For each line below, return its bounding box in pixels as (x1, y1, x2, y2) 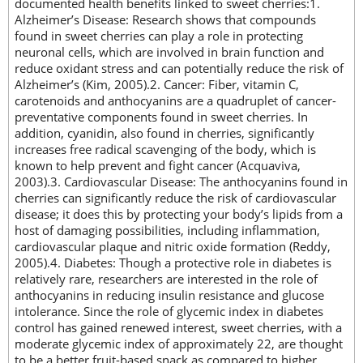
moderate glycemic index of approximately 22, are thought (15, 335, 343, 352)
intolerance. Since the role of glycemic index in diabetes (15, 303, 323, 320)
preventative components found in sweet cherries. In (15, 109, 308, 126)
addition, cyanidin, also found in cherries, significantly (15, 125, 314, 142)
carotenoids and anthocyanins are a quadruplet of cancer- (15, 92, 336, 109)
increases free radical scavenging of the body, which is (15, 141, 316, 158)
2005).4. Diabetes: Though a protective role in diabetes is (15, 254, 331, 271)
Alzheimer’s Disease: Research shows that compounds (15, 11, 316, 28)
